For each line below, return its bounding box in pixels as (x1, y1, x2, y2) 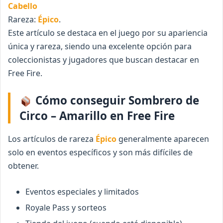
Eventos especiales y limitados (25, 186, 139, 198)
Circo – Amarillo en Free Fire (19, 108, 175, 124)
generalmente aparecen (116, 133, 209, 145)
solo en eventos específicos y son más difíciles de (8, 147, 193, 158)
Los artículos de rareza (8, 133, 96, 145)
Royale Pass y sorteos (25, 202, 107, 214)
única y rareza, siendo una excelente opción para (8, 41, 192, 52)
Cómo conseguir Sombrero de (32, 93, 199, 109)
